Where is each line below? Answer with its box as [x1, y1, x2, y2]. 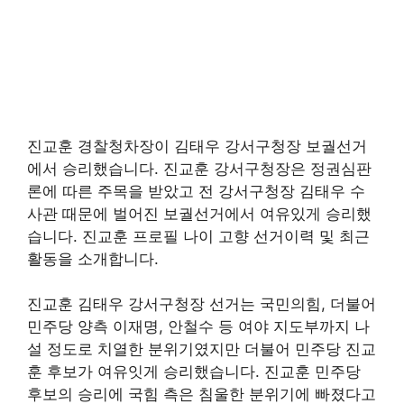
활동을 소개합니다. [27, 249, 159, 268]
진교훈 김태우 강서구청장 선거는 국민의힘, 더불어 [27, 295, 376, 313]
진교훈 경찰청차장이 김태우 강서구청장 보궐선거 [27, 136, 367, 155]
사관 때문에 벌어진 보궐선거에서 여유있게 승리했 [27, 204, 372, 223]
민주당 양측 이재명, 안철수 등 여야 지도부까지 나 [27, 317, 370, 335]
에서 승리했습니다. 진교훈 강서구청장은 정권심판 [27, 159, 372, 178]
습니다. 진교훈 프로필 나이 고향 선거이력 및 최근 [27, 226, 370, 245]
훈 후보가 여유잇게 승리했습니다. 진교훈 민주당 [27, 363, 361, 381]
